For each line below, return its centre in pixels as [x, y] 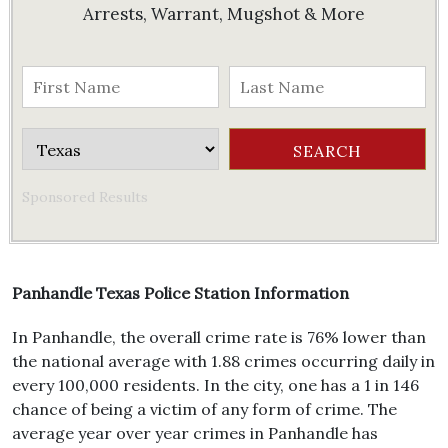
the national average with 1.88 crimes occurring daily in [223, 361]
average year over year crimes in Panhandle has [195, 433]
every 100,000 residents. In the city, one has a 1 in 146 [215, 385]
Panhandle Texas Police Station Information [180, 293]
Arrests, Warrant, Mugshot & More [224, 14]
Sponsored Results [85, 197]
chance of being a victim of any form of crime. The [204, 409]
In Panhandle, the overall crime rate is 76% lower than [219, 337]
